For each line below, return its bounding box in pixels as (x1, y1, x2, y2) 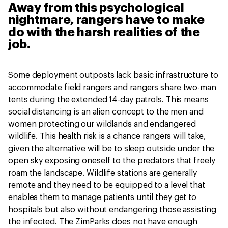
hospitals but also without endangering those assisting (8, 206, 216, 214)
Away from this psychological (8, 2, 184, 14)
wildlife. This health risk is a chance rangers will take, (8, 132, 207, 140)
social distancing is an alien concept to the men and (8, 108, 204, 116)
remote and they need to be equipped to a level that (8, 181, 205, 189)
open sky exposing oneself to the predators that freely (8, 157, 215, 165)
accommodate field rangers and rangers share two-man (8, 83, 216, 92)
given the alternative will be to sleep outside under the (8, 145, 215, 153)
